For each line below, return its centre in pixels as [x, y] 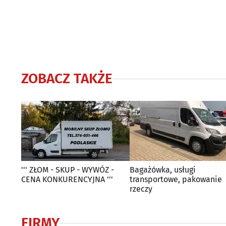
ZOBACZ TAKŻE [67, 78]
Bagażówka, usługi [163, 170]
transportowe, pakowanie [176, 179]
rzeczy [141, 189]
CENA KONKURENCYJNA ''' [67, 179]
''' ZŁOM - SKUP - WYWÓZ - [68, 170]
